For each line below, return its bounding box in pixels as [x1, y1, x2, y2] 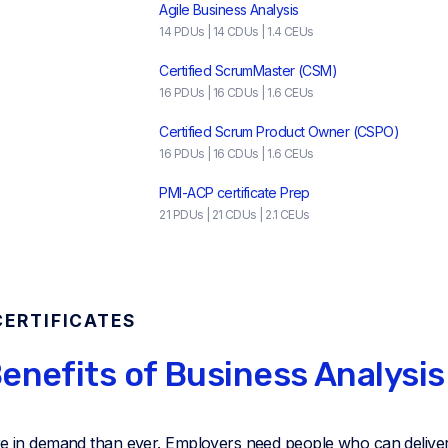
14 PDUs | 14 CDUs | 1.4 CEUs [159, 23, 314, 39]
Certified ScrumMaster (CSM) [159, 61, 338, 79]
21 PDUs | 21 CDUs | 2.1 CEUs [159, 206, 310, 222]
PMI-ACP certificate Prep [159, 183, 310, 201]
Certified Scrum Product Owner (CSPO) [159, 122, 400, 140]
